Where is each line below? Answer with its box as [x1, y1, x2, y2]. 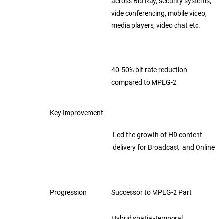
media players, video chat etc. [111, 22, 200, 29]
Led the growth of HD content [111, 131, 202, 139]
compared [111, 78, 144, 86]
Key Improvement [50, 109, 103, 117]
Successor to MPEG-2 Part [111, 188, 193, 196]
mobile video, [168, 9, 208, 17]
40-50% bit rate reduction [111, 66, 187, 74]
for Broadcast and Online [137, 143, 215, 151]
